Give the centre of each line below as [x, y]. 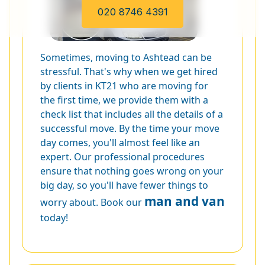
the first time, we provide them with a [124, 100]
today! [54, 217]
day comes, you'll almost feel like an [120, 142]
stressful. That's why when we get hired [129, 71]
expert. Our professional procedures [122, 156]
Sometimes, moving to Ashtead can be [126, 57]
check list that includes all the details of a [132, 114]
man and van [185, 201]
